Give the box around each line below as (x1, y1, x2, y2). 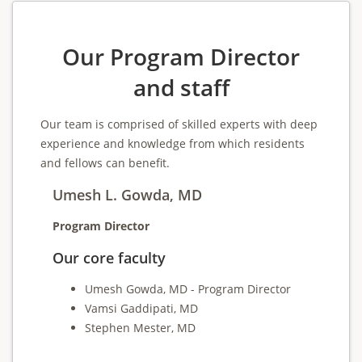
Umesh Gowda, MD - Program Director (85, 281, 291, 297)
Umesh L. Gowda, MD (53, 185, 202, 204)
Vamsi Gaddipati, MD (85, 301, 198, 316)
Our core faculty (53, 248, 166, 267)
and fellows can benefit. (40, 155, 170, 170)
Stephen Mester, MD (85, 320, 196, 335)
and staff (133, 72, 229, 103)
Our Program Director (62, 41, 300, 72)
